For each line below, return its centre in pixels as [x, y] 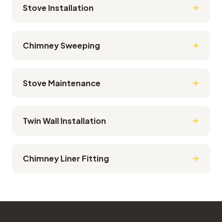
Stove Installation [58, 8]
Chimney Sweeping [61, 45]
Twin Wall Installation [64, 121]
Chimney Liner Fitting [66, 158]
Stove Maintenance [62, 83]
